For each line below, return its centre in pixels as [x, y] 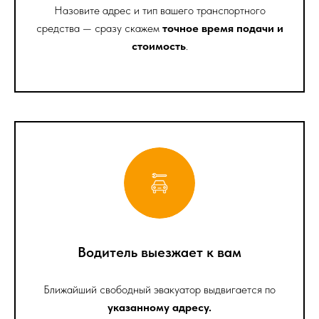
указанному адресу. [159, 308]
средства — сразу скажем [99, 28]
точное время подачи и [223, 28]
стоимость [158, 46]
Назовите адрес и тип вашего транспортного [159, 11]
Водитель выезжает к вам [159, 252]
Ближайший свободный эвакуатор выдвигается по [159, 290]
